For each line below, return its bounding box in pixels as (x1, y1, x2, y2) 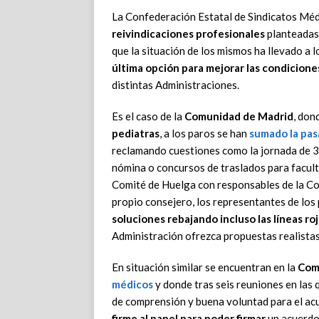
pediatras (112, 127, 159, 140)
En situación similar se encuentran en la (112, 261, 298, 274)
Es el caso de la (112, 110, 184, 123)
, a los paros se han (159, 127, 249, 140)
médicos (112, 278, 153, 291)
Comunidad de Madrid (184, 110, 293, 123)
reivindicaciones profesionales (112, 27, 265, 41)
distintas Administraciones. (112, 78, 239, 92)
